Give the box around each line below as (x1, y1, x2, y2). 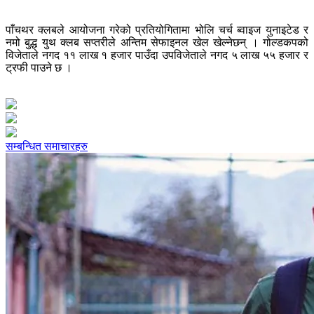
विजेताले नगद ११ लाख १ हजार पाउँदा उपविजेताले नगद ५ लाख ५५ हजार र (6, 49, 308, 62)
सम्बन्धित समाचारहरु (6, 140, 88, 153)
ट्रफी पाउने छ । (6, 62, 72, 74)
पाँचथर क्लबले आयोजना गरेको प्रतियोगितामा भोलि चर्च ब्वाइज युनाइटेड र (6, 24, 308, 36)
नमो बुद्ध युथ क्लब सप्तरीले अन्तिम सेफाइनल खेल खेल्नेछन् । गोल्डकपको (6, 36, 308, 49)
